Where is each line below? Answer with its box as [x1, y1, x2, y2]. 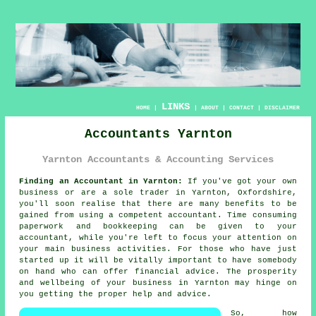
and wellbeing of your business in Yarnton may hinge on [19, 278, 297, 287]
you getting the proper [19, 289, 133, 298]
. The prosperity [214, 267, 297, 276]
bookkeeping [102, 221, 157, 231]
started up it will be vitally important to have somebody [19, 255, 297, 265]
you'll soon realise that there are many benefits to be [19, 199, 297, 208]
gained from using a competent [19, 210, 169, 219]
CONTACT [229, 104, 254, 111]
